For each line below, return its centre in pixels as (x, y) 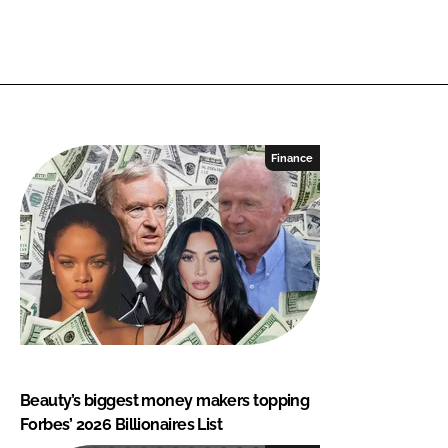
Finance (292, 157)
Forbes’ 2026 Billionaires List (121, 424)
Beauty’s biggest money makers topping (165, 400)
